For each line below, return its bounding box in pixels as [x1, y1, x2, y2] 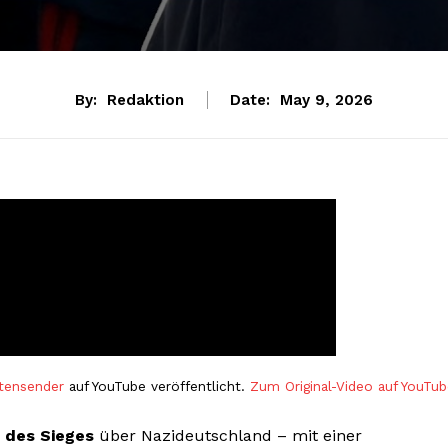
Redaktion [107, 91, 184, 110]
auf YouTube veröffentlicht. [64, 378, 250, 395]
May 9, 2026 [280, 91, 373, 110]
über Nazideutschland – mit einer [94, 426, 362, 446]
